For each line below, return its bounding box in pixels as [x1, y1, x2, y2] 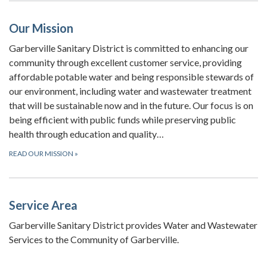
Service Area [9, 198, 80, 212]
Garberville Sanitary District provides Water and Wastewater [9, 219, 257, 231]
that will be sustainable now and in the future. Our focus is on [9, 100, 253, 111]
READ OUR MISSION [9, 149, 74, 158]
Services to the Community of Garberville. [9, 234, 179, 245]
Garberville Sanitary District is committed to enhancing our [9, 42, 249, 54]
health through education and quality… [9, 128, 164, 139]
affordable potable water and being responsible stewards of [9, 71, 254, 82]
